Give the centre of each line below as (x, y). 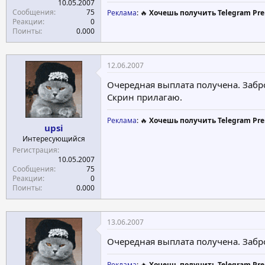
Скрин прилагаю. (145, 97)
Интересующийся (54, 139)
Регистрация (35, 150)
